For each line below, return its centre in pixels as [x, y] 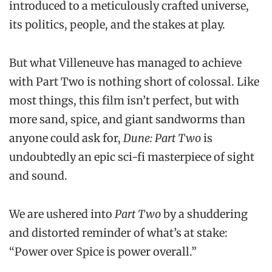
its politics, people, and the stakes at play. [117, 24]
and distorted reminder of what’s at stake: [118, 233]
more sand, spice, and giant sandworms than [127, 119]
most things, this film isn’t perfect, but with [124, 100]
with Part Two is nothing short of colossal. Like [134, 81]
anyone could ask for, [66, 138]
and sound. [38, 175]
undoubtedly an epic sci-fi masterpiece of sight [132, 157]
